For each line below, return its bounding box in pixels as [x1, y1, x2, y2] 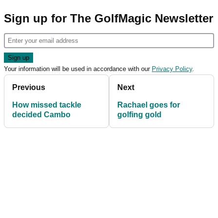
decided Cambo [12, 110, 71, 119]
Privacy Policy [152, 65, 192, 73]
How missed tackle [12, 100, 81, 109]
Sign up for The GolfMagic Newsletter [4, 11, 213, 25]
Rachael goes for [117, 100, 180, 109]
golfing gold [117, 110, 162, 119]
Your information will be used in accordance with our [4, 65, 152, 73]
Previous [12, 83, 45, 91]
